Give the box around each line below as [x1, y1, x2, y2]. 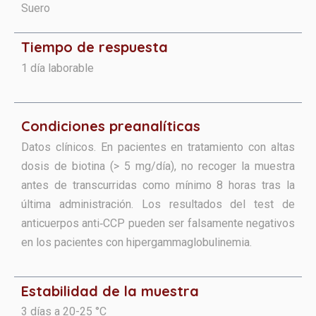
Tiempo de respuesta [21, 37, 168, 56]
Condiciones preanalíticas [21, 116, 200, 135]
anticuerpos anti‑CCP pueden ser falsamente [21, 216, 246, 230]
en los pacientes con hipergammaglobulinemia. [21, 235, 252, 249]
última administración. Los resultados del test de [21, 197, 295, 211]
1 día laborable [21, 61, 94, 75]
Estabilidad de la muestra [21, 281, 199, 300]
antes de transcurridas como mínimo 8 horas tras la [21, 178, 295, 192]
